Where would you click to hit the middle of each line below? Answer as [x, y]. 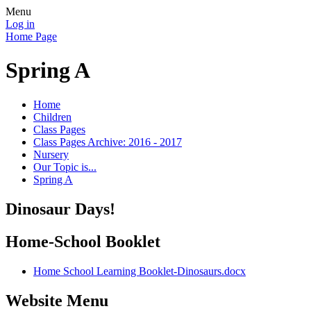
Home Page [31, 36]
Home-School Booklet [83, 241]
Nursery [51, 154]
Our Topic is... [65, 167]
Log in [20, 24]
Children [52, 117]
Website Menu [57, 300]
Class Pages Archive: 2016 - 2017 [108, 142]
